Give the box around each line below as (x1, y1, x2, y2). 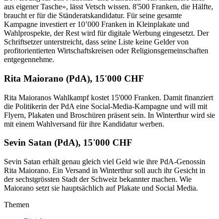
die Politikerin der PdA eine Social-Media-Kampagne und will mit (4, 102, 207, 110)
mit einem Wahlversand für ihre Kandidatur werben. (4, 119, 164, 128)
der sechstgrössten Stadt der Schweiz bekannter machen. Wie (4, 175, 192, 184)
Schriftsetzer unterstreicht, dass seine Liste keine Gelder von (4, 38, 189, 46)
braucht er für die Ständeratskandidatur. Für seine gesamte (4, 11, 182, 20)
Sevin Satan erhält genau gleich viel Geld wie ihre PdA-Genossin (4, 157, 205, 166)
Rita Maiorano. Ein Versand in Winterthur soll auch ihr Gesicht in (4, 166, 205, 175)
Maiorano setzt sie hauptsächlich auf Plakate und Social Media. (4, 184, 198, 193)
